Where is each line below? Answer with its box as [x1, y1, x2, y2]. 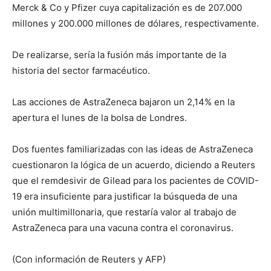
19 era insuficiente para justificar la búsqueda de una [12, 191, 237, 202]
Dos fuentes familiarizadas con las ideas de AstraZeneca [12, 143, 253, 155]
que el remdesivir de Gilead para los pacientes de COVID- [12, 175, 259, 186]
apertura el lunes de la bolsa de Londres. [12, 112, 187, 123]
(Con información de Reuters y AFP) [12, 253, 166, 265]
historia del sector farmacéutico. [12, 65, 150, 76]
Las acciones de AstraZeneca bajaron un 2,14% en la [12, 96, 235, 108]
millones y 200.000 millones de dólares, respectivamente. [12, 18, 259, 29]
